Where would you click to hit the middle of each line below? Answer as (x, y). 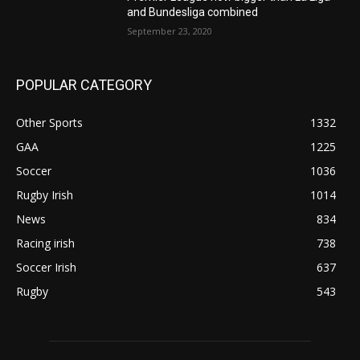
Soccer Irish (46, 267)
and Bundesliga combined (193, 12)
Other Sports (49, 122)
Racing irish (45, 243)
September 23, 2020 (170, 31)
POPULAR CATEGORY (84, 84)
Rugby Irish (45, 194)
